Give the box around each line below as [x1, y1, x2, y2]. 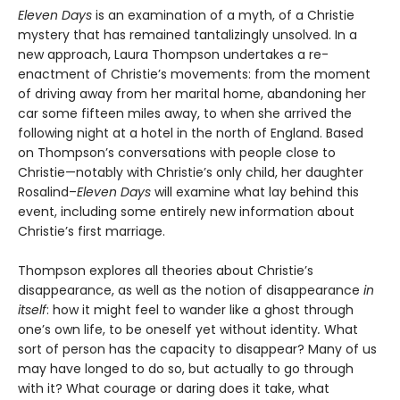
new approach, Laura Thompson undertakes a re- [18, 46, 329, 64]
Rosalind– [18, 183, 77, 202]
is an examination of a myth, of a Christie [92, 6, 354, 25]
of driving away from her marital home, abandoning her [18, 85, 366, 104]
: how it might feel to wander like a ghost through [46, 301, 354, 320]
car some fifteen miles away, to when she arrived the [18, 104, 352, 123]
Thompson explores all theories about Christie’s [18, 262, 313, 280]
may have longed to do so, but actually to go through [18, 360, 354, 379]
